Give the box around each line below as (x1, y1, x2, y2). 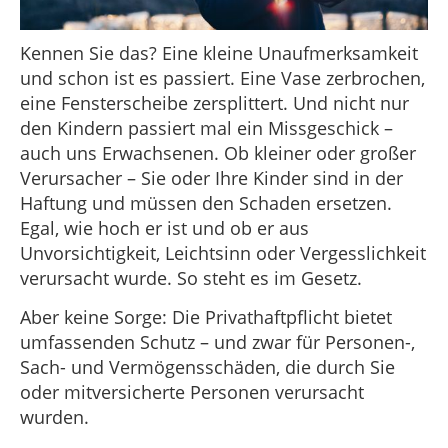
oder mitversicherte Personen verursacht (20, 380, 364, 405)
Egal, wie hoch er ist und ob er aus (20, 216, 309, 240)
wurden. (20, 405, 89, 430)
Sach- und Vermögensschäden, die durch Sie (20, 355, 395, 380)
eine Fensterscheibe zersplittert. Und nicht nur (20, 91, 409, 115)
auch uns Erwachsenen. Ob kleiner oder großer (20, 141, 416, 165)
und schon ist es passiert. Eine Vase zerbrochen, (20, 66, 425, 90)
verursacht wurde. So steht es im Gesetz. (20, 266, 362, 290)
